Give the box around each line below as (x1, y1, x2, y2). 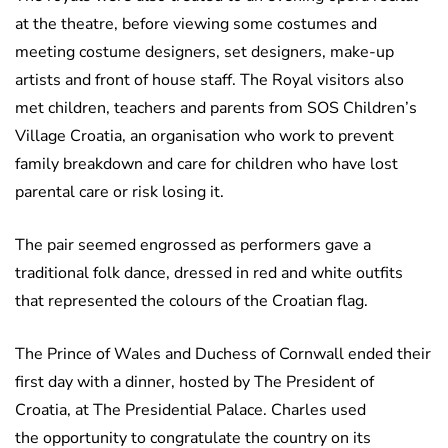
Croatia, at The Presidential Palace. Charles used (15, 399, 366, 422)
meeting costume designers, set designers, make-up (15, 41, 394, 64)
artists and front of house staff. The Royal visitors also (15, 69, 404, 92)
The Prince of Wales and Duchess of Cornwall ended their (15, 343, 431, 366)
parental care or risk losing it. (15, 181, 224, 204)
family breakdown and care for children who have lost (15, 153, 398, 176)
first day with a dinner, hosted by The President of (15, 371, 374, 394)
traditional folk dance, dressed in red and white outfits (15, 262, 403, 285)
